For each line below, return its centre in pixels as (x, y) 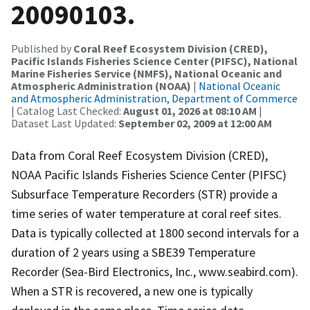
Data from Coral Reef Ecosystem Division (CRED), (139, 155)
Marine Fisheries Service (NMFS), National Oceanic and (146, 73)
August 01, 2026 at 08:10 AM (190, 110)
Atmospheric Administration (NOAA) (101, 85)
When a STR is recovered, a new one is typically (132, 291)
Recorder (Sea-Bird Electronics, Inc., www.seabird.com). (155, 271)
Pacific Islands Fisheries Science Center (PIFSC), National (154, 61)
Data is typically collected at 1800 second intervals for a (155, 232)
